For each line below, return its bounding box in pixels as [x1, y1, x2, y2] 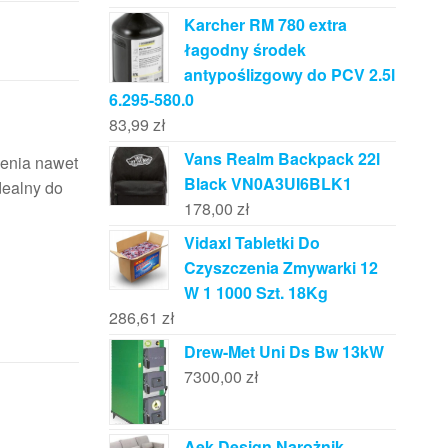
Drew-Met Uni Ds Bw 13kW [183, 340, 384, 363]
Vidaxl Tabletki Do [183, 231, 320, 254]
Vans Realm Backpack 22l [183, 147, 380, 170]
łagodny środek [183, 38, 306, 61]
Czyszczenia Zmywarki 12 [183, 256, 378, 279]
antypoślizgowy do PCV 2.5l [183, 63, 395, 86]
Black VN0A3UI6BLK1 [183, 172, 352, 195]
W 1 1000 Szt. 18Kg [183, 281, 328, 304]
